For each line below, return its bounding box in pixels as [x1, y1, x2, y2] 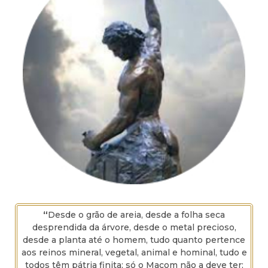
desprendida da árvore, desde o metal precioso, [32, 221, 236, 233]
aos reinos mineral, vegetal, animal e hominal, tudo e [21, 246, 247, 258]
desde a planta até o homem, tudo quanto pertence [23, 234, 245, 245]
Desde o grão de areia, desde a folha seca [48, 209, 225, 220]
